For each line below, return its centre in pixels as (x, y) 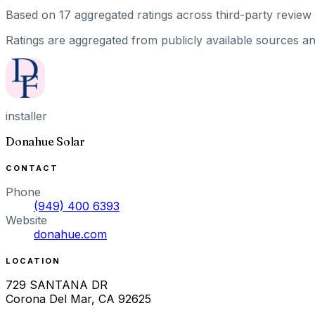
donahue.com (70, 234)
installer (26, 116)
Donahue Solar (45, 141)
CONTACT (32, 168)
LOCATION (33, 261)
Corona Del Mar (49, 298)
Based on (32, 14)
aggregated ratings (124, 14)
